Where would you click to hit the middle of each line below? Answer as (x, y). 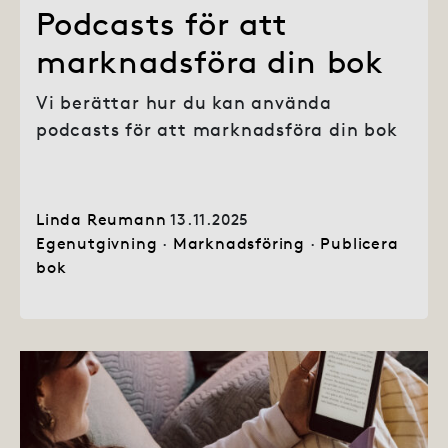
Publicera (359, 242)
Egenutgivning (97, 242)
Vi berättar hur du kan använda (184, 102)
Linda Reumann (101, 218)
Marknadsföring (239, 242)
